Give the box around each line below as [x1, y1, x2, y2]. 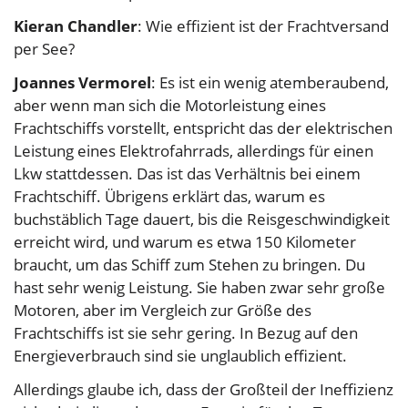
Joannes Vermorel [14, 72, 151, 94]
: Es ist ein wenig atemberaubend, [151, 72, 389, 94]
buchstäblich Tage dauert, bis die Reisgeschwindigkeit [14, 209, 390, 230]
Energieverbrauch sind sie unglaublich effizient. [14, 345, 347, 367]
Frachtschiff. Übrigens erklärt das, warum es [14, 186, 325, 208]
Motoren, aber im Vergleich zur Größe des [14, 300, 311, 321]
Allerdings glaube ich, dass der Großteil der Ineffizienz [14, 379, 393, 401]
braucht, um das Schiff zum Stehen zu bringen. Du [14, 254, 365, 276]
